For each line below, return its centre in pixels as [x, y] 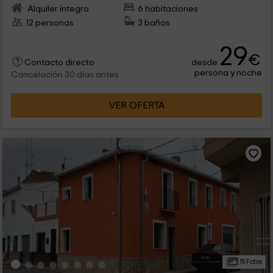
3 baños [154, 23]
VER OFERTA [136, 106]
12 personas [49, 23]
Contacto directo [59, 63]
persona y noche [229, 73]
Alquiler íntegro [57, 9]
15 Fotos [250, 262]
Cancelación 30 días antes [65, 75]
